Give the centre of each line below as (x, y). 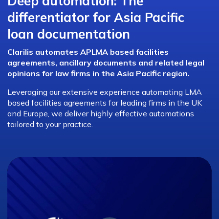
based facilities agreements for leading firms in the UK (105, 103)
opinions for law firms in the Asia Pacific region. (99, 74)
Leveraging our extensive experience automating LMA (105, 92)
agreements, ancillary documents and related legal (106, 63)
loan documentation (69, 34)
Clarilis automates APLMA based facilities (88, 52)
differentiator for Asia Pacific (96, 18)
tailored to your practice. (50, 124)
